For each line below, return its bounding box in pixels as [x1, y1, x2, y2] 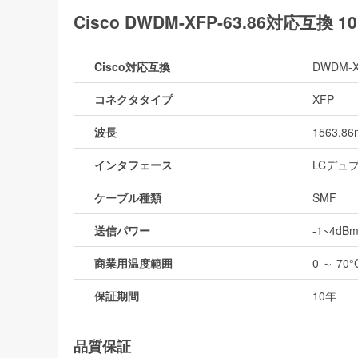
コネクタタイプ [94, 90, 173, 107]
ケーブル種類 [94, 189, 161, 205]
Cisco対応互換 [94, 58, 170, 74]
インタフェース [94, 156, 173, 173]
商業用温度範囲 [94, 254, 173, 271]
